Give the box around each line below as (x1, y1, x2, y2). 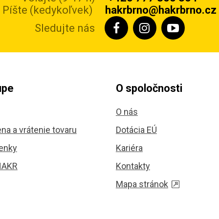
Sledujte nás (34, 22, 95, 34)
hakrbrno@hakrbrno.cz (105, 4, 217, 16)
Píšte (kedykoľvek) (2, 4, 93, 16)
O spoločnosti (115, 82, 182, 94)
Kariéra (115, 143, 143, 153)
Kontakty (115, 161, 150, 171)
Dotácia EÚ (115, 125, 157, 135)
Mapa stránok (115, 179, 168, 189)
